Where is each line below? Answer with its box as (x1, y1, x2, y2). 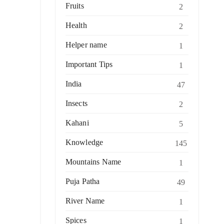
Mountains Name (65, 157, 121, 166)
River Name (65, 196, 105, 205)
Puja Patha (65, 176, 100, 185)
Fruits (65, 1, 84, 10)
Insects (65, 98, 87, 107)
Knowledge (65, 137, 103, 146)
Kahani (65, 118, 89, 127)
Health (65, 20, 87, 29)
